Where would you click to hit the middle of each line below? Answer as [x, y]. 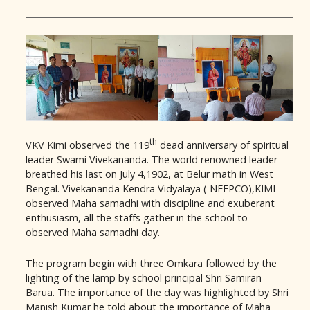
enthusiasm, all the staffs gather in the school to [137, 218]
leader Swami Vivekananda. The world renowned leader [152, 160]
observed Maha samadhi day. [93, 232]
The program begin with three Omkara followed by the [151, 264]
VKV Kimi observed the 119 [88, 145]
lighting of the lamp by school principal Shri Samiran [144, 278]
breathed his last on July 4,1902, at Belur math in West [149, 174]
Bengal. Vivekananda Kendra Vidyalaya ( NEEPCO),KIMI [151, 189]
